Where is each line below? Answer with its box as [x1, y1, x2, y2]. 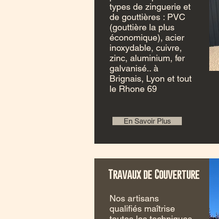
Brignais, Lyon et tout [109, 73, 192, 84]
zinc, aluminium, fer [109, 53, 185, 63]
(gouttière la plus [109, 22, 175, 32]
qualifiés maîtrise [109, 203, 175, 214]
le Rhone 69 [109, 84, 157, 94]
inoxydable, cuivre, [109, 43, 182, 53]
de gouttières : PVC [109, 12, 185, 22]
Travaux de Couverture [108, 168, 199, 180]
